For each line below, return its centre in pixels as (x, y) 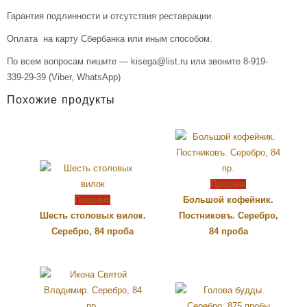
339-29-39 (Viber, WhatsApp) (64, 77)
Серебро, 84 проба (93, 231)
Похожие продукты (61, 101)
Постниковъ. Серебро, (228, 215)
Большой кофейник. (228, 199)
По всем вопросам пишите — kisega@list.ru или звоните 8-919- (137, 62)
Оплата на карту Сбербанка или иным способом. (110, 38)
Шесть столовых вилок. (93, 215)
